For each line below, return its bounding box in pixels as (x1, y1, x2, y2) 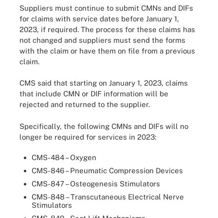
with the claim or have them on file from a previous (19, 46, 195, 55)
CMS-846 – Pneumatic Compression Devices (32, 166, 183, 175)
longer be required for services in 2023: (19, 132, 156, 141)
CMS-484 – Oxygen (32, 153, 96, 162)
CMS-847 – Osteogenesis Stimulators (32, 180, 160, 188)
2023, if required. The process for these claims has (19, 25, 195, 34)
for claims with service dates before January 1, (19, 14, 179, 23)
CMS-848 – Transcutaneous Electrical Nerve (32, 193, 184, 201)
